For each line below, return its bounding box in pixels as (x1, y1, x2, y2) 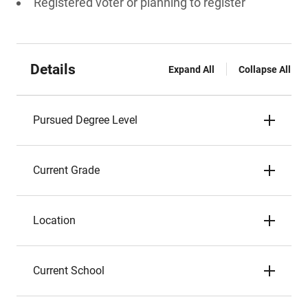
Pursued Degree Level (33, 113, 137, 126)
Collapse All (239, 64, 291, 75)
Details (30, 61, 76, 78)
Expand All (168, 64, 214, 75)
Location (33, 214, 76, 227)
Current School (33, 264, 104, 277)
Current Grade (33, 164, 100, 177)
